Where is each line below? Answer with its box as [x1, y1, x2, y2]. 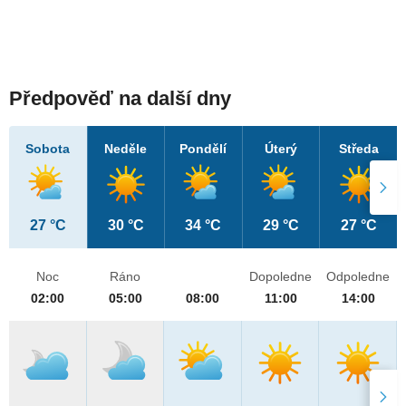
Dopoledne [249, 269, 313, 285]
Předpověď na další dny [9, 87, 231, 111]
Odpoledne [326, 269, 391, 285]
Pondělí [179, 141, 227, 157]
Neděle [104, 141, 148, 157]
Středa [338, 141, 379, 157]
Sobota [25, 141, 71, 157]
